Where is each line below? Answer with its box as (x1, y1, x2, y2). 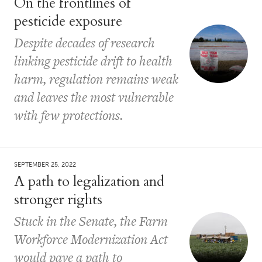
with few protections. (14, 105, 123, 125)
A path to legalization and (14, 171, 164, 191)
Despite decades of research (14, 33, 155, 52)
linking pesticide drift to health (14, 51, 173, 70)
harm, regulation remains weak (14, 69, 178, 88)
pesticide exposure (14, 11, 122, 31)
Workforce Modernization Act (14, 229, 168, 249)
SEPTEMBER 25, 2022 (14, 160, 76, 168)
